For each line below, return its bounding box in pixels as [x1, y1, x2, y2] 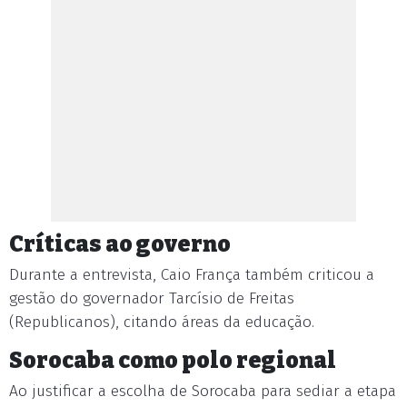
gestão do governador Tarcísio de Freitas [9, 289, 294, 308]
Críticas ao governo [9, 231, 231, 257]
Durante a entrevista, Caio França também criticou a [9, 265, 374, 284]
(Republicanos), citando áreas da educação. [9, 313, 314, 332]
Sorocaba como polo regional [9, 347, 336, 373]
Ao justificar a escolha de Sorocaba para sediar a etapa [9, 382, 396, 401]
